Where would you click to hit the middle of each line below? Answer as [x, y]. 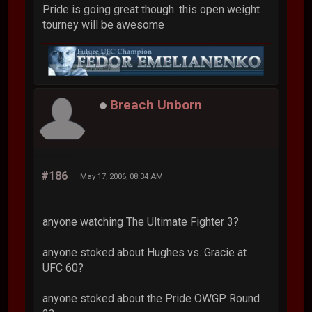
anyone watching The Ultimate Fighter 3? [141, 221]
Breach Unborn [156, 104]
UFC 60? [63, 267]
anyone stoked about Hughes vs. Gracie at [145, 252]
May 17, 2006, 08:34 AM [122, 176]
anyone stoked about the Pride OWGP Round [151, 298]
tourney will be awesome [104, 24]
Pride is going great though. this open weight [151, 9]
